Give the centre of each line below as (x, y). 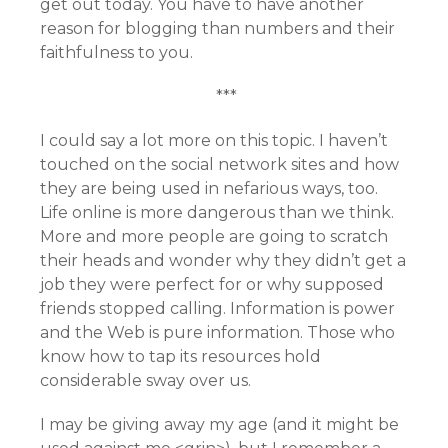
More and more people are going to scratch (214, 236)
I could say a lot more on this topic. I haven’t (214, 140)
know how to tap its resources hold (180, 356)
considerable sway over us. (145, 380)
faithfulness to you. (116, 52)
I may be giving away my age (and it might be (219, 424)
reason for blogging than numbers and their (217, 28)
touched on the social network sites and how (219, 164)
